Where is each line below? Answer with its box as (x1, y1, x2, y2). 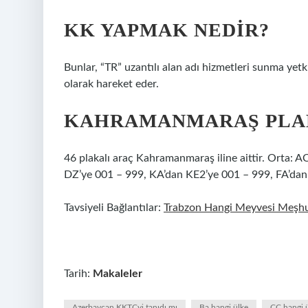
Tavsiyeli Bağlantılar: (64, 202, 164, 213)
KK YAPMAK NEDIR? (64, 19, 269, 41)
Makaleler (93, 268, 142, 279)
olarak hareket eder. (64, 78, 159, 89)
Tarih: (64, 268, 93, 279)
